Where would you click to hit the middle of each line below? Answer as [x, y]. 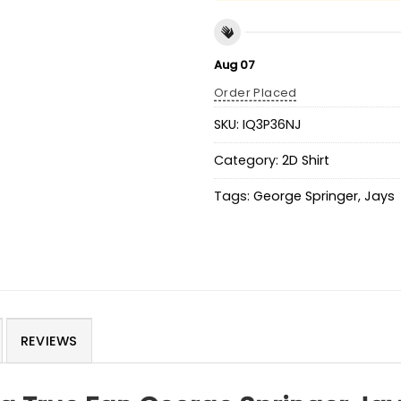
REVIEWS [49, 341]
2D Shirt [306, 161]
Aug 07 [235, 64]
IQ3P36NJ [272, 125]
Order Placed [256, 92]
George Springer [306, 196]
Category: [248, 161]
